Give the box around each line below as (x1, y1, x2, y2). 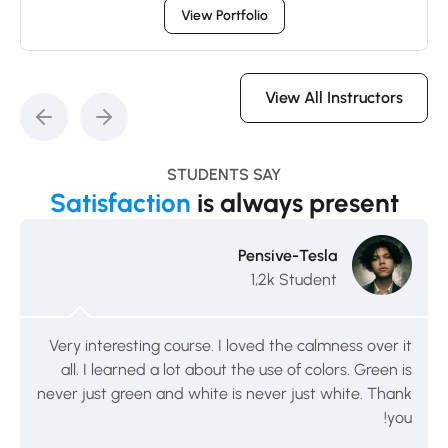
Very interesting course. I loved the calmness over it (49, 335, 412, 355)
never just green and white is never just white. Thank (37, 383, 412, 403)
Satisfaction (49, 186, 197, 219)
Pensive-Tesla (238, 246, 337, 266)
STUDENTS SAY (167, 164, 281, 184)
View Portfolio (180, 6, 268, 24)
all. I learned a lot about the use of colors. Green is (61, 359, 412, 379)
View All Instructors (265, 87, 403, 107)
